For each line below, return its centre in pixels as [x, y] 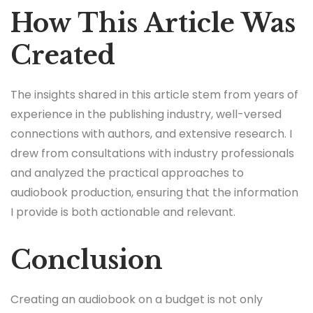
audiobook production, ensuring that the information [154, 192]
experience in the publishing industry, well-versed [146, 114]
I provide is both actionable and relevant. [123, 212]
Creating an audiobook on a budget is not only [137, 299]
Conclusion [87, 260]
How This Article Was [153, 23]
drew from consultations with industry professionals [152, 153]
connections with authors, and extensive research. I [151, 133]
